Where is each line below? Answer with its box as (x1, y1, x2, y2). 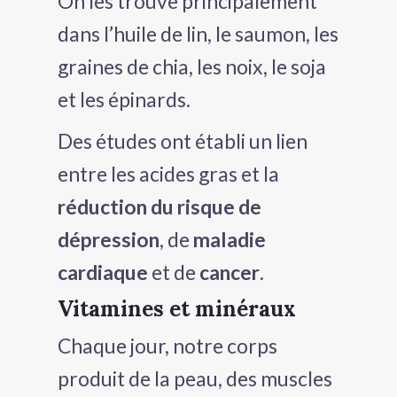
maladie (193, 226, 266, 252)
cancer (199, 259, 260, 284)
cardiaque (58, 259, 148, 284)
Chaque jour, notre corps (58, 332, 277, 358)
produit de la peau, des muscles (58, 365, 332, 391)
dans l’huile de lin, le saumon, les (58, 20, 339, 46)
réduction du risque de (58, 193, 261, 219)
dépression (58, 226, 160, 252)
